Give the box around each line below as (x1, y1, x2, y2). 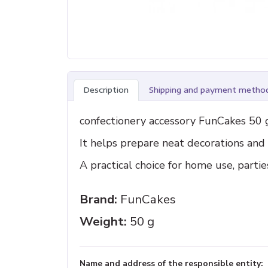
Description (84, 84, 129, 95)
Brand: (80, 190, 117, 208)
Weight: (80, 212, 127, 230)
